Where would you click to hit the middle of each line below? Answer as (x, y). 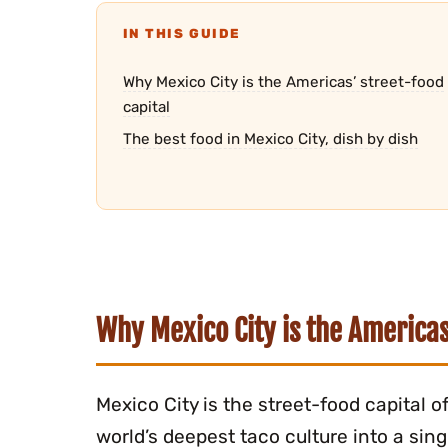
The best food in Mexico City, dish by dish (270, 139)
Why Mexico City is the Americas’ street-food (283, 81)
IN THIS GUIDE (182, 33)
